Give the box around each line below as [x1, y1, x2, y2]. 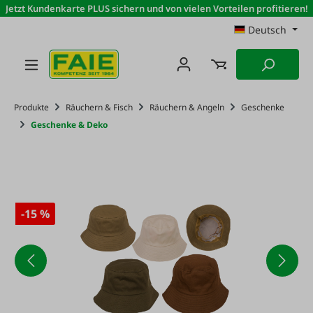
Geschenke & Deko [31, 119, 108, 131]
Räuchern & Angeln [150, 101, 224, 113]
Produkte [14, 101, 49, 113]
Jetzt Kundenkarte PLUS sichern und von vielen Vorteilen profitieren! [5, 2, 308, 15]
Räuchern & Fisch [66, 101, 133, 113]
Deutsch [248, 23, 287, 36]
